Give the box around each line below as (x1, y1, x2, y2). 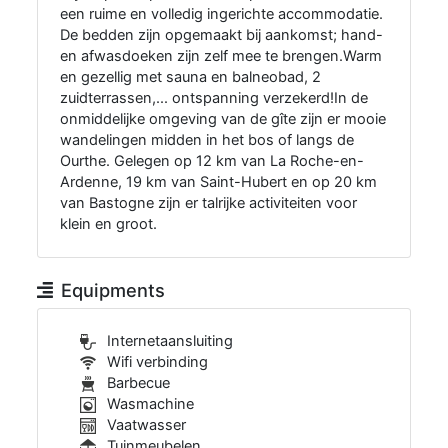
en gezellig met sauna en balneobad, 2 (60, 68, 322, 87)
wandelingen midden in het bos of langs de (60, 131, 355, 150)
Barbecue (103, 374, 171, 393)
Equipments (60, 279, 165, 302)
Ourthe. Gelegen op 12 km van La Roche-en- (60, 152, 365, 171)
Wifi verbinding (103, 353, 209, 372)
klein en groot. (60, 215, 158, 234)
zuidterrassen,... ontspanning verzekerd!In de (60, 89, 369, 108)
